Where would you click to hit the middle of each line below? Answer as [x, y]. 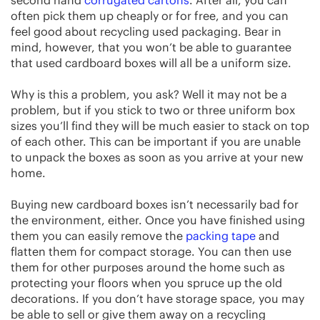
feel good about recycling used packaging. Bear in [146, 31]
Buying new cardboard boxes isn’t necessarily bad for [155, 204]
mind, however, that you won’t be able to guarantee [151, 47]
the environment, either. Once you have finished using [158, 220]
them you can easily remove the [98, 235]
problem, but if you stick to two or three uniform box [153, 110]
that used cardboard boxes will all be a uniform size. [151, 62]
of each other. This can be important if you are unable [156, 141]
